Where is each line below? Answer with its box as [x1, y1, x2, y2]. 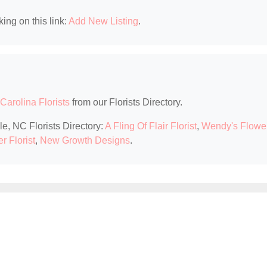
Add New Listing [69, 16, 138, 27]
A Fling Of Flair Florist [105, 121, 197, 132]
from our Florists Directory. [70, 97, 182, 108]
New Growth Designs [40, 135, 130, 146]
